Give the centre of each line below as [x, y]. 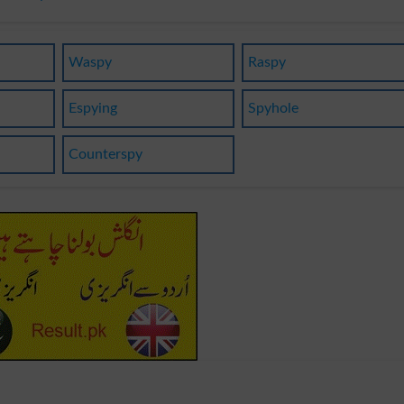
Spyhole [274, 108]
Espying [92, 108]
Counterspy [105, 154]
